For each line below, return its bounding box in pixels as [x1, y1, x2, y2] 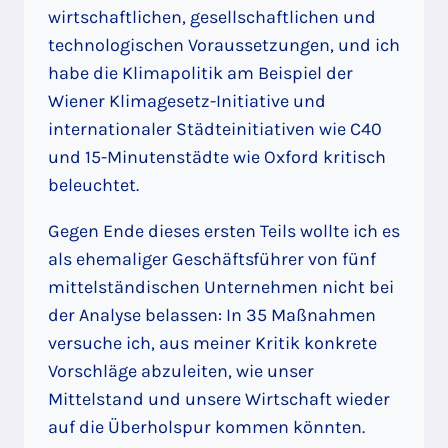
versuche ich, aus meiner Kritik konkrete [48, 331, 377, 354]
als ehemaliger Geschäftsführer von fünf [48, 247, 376, 270]
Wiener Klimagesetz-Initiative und [48, 89, 326, 112]
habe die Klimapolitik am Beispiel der [48, 61, 353, 84]
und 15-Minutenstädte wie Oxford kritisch [48, 145, 386, 168]
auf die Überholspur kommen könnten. [48, 415, 365, 438]
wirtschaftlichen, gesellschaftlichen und [48, 5, 376, 28]
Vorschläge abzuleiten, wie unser [48, 359, 314, 382]
